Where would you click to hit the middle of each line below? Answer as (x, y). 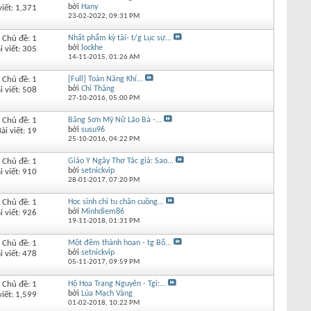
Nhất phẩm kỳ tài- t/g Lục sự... (119, 38)
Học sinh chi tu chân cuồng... (116, 202)
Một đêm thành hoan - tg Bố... (119, 243)
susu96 (93, 129)
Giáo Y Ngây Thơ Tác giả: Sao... (120, 161)
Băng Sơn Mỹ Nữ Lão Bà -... (115, 120)
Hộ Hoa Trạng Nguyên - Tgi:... (117, 284)
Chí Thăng (98, 89)
